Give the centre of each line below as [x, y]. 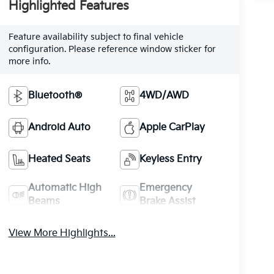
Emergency [166, 188]
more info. [29, 61]
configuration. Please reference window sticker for [112, 49]
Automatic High [65, 188]
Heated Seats [59, 159]
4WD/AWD [165, 95]
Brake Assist [168, 201]
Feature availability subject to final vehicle [96, 37]
